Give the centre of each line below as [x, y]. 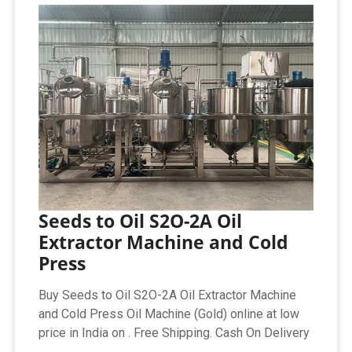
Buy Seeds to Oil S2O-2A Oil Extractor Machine [168, 295]
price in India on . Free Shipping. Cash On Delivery [174, 333]
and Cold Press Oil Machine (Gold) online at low [169, 314]
